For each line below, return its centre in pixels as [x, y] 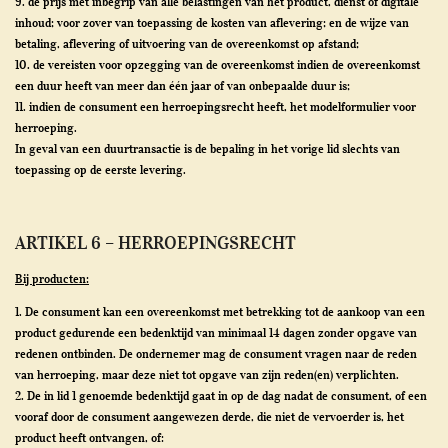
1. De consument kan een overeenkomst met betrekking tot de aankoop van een [220, 311]
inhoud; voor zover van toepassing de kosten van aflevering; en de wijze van [212, 22]
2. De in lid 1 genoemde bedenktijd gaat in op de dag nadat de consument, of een [221, 395]
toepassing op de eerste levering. [100, 169]
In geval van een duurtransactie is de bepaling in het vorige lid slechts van [207, 148]
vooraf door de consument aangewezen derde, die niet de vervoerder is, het [209, 416]
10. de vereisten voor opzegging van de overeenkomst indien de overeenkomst [217, 64]
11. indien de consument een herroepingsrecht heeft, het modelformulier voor [215, 106]
